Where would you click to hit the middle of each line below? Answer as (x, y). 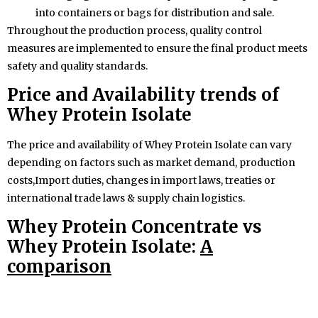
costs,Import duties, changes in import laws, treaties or (141, 181)
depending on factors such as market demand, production (151, 163)
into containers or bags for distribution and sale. (155, 12)
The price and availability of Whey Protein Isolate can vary (149, 145)
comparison (59, 267)
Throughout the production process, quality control (135, 30)
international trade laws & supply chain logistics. (126, 198)
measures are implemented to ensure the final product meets (157, 48)
